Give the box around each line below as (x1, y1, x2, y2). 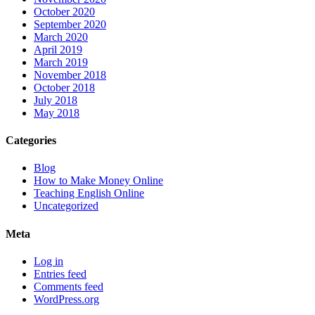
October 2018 (34, 81, 95, 94)
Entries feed (34, 267, 86, 280)
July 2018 (34, 94, 77, 106)
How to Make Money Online (34, 174, 163, 187)
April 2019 (34, 43, 82, 56)
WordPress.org (34, 292, 99, 305)
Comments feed (34, 280, 103, 292)
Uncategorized (34, 200, 98, 212)
